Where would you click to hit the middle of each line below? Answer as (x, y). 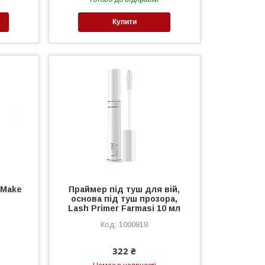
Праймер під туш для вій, (125, 189)
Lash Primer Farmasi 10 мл (125, 208)
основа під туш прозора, (125, 198)
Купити (124, 22)
